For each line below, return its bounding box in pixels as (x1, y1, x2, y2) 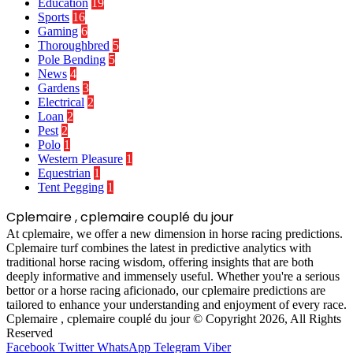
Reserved (6, 325, 59, 340)
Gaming (38, 24, 78, 38)
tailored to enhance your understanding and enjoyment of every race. (6, 297, 347, 311)
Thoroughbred (38, 38, 110, 52)
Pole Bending (38, 52, 106, 66)
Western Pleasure (38, 151, 123, 165)
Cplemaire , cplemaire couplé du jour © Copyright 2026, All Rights (6, 311, 341, 325)
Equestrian (38, 165, 91, 180)
